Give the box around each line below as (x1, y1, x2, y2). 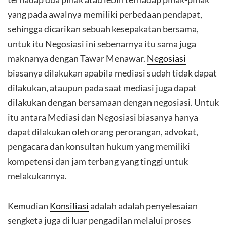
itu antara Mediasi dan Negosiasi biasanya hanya (8, 111, 198, 123)
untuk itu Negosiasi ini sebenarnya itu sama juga (8, 38, 196, 49)
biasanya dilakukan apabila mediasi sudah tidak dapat (8, 67, 217, 79)
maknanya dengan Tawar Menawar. (8, 53, 147, 64)
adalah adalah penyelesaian (89, 200, 198, 211)
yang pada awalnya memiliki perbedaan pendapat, (8, 9, 202, 20)
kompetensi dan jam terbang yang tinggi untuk (8, 156, 188, 167)
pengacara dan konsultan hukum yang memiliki (8, 141, 190, 152)
